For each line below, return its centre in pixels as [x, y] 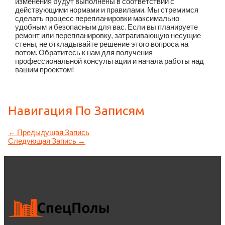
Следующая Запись [43, 141]
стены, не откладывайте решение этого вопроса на [102, 44]
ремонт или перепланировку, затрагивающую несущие [108, 36]
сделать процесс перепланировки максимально [97, 19]
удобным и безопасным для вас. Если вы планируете [107, 27]
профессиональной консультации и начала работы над [110, 61]
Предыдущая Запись [52, 133]
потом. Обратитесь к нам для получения [84, 53]
